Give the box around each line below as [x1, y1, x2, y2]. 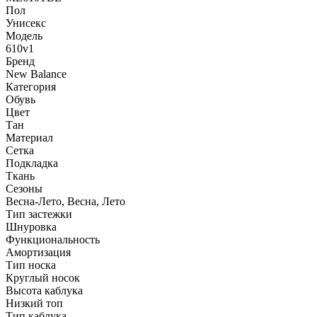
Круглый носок [6, 271, 80, 284]
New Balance [6, 67, 67, 80]
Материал [6, 131, 53, 144]
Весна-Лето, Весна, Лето [6, 195, 125, 207]
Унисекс [6, 16, 46, 29]
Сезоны [6, 182, 42, 195]
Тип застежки [6, 207, 72, 220]
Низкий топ [6, 296, 63, 309]
